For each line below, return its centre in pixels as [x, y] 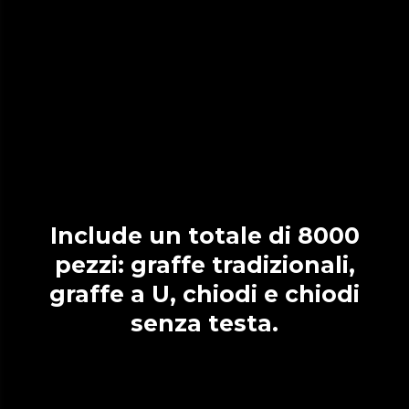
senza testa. [204, 324]
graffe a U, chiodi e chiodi [204, 294]
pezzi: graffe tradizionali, [204, 265]
